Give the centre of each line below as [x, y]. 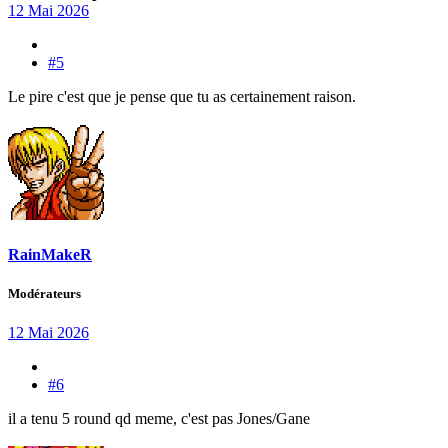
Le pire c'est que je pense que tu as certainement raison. [182, 97]
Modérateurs [44, 293]
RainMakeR [50, 254]
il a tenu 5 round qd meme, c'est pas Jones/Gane [159, 418]
